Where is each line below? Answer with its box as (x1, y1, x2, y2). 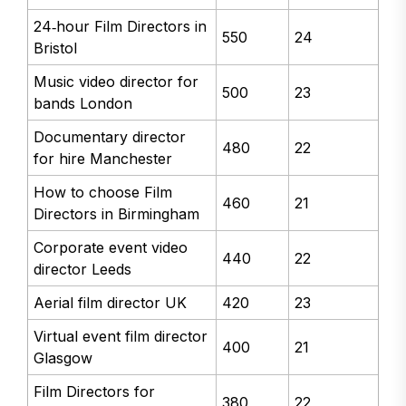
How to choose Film (34, 183, 173, 202)
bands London (34, 94, 133, 113)
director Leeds (34, 260, 132, 279)
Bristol (34, 39, 78, 58)
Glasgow (34, 349, 93, 368)
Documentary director (34, 128, 187, 147)
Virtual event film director (34, 327, 208, 346)
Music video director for (34, 72, 199, 92)
